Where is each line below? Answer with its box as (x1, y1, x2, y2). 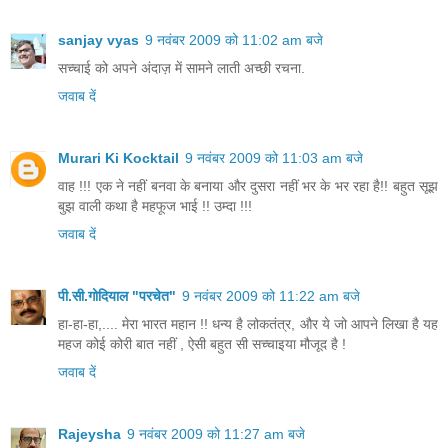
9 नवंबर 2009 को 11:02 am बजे (145, 32, 323, 49)
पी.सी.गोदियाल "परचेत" (58, 288, 176, 305)
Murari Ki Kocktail (58, 150, 179, 167)
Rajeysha (58, 426, 121, 443)
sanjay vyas (58, 32, 139, 49)
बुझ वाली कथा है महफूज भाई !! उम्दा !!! (58, 198, 252, 215)
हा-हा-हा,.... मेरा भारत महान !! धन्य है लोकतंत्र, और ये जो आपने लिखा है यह (58, 316, 438, 333)
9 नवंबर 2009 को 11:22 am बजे (182, 288, 360, 305)
